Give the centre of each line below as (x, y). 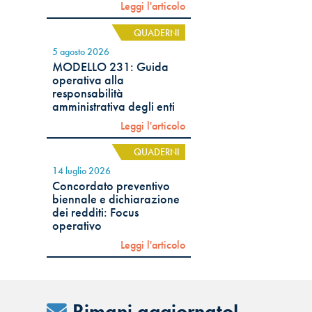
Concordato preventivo (111, 186)
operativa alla (88, 80)
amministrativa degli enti (114, 106)
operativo (77, 226)
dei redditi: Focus (96, 213)
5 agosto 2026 (81, 51)
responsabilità (88, 93)
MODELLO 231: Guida (111, 67)
